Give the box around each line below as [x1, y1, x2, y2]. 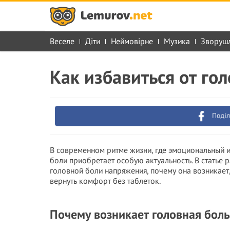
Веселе [50, 36, 74, 46]
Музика [164, 36, 190, 46]
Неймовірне [111, 36, 153, 46]
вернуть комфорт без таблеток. [50, 176, 161, 186]
